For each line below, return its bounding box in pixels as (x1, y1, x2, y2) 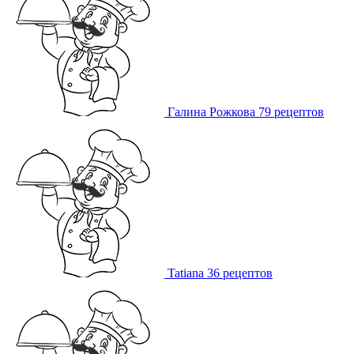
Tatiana (168, 266, 204, 281)
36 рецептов (207, 266, 273, 281)
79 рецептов (258, 105, 324, 119)
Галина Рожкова (168, 105, 255, 119)
